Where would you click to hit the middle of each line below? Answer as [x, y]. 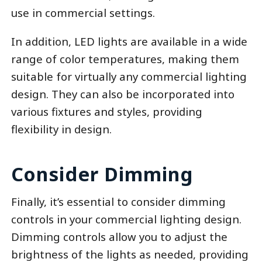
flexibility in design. [61, 129]
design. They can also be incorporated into [123, 94]
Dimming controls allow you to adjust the [119, 236]
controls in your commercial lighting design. [126, 219]
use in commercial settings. [83, 13]
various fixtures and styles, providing [106, 111]
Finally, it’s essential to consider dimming [118, 201]
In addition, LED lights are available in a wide [129, 41]
